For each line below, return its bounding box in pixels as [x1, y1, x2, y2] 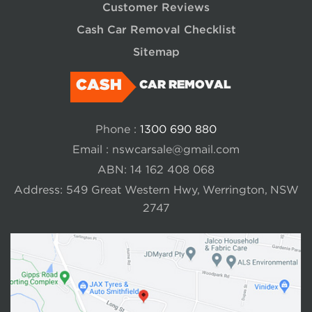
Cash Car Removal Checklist [76, 23, 236, 36]
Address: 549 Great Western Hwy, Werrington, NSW [13, 185, 299, 196]
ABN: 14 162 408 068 [97, 164, 214, 175]
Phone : [95, 124, 140, 135]
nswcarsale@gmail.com [112, 144, 240, 155]
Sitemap [132, 45, 180, 58]
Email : [72, 144, 112, 155]
